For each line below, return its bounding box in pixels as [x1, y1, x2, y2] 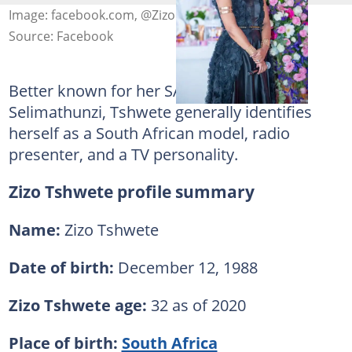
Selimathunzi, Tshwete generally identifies [8, 100, 312, 123]
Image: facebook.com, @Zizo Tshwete [8, 5, 228, 24]
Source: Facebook [8, 27, 113, 45]
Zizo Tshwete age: [8, 293, 151, 316]
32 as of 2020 [150, 293, 246, 316]
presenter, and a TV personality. [8, 142, 238, 165]
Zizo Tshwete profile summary [8, 180, 255, 203]
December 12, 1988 [113, 255, 258, 278]
